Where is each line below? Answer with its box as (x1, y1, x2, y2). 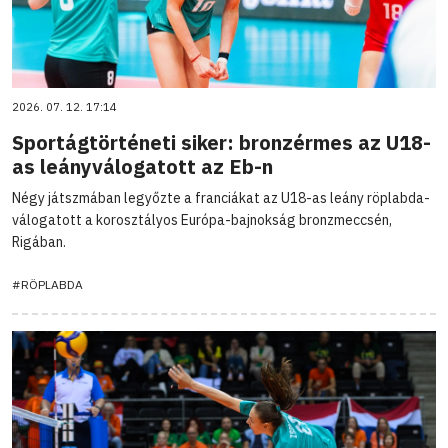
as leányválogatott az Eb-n (12, 152, 273, 180)
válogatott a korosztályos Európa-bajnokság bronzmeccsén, (12, 210, 392, 229)
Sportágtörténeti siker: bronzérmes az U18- (12, 128, 431, 156)
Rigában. (12, 232, 66, 251)
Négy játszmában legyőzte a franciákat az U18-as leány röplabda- (12, 188, 430, 207)
